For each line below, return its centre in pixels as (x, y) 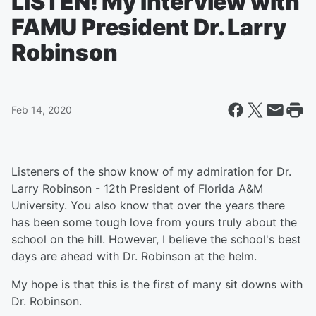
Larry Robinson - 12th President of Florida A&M (137, 188)
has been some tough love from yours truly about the (154, 222)
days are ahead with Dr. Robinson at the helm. (134, 256)
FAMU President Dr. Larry (149, 27)
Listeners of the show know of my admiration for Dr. (151, 171)
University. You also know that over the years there (148, 205)
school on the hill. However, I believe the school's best (156, 239)
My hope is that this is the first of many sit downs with (157, 284)
